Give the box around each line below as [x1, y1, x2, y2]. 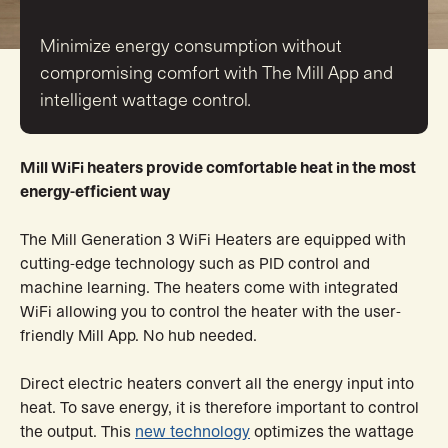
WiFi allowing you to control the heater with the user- [20, 303, 401, 320]
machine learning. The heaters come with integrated [20, 279, 398, 296]
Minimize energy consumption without [40, 37, 342, 55]
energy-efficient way [20, 183, 170, 200]
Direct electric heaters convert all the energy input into [20, 376, 414, 393]
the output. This [20, 424, 135, 441]
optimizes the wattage [250, 424, 414, 441]
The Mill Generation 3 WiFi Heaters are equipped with [20, 231, 406, 248]
